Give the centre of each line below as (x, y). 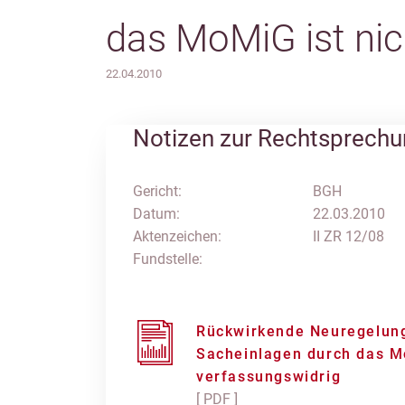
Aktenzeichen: (177, 236)
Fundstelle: (168, 259)
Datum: (156, 214)
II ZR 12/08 (348, 236)
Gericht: (157, 191)
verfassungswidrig (269, 377)
